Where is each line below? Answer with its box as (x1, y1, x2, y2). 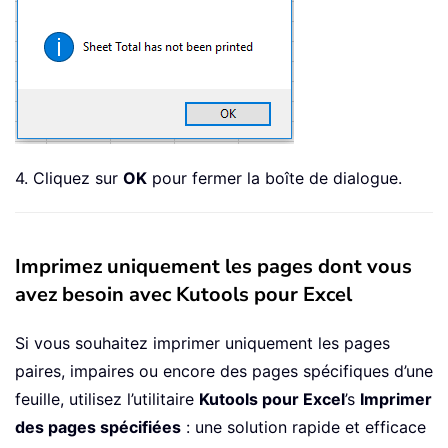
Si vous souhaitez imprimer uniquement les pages (15, 333, 390, 354)
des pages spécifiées (15, 417, 181, 438)
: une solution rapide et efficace (181, 417, 426, 438)
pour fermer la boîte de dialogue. (147, 168, 402, 189)
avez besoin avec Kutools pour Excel (15, 281, 352, 309)
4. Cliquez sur (15, 168, 123, 189)
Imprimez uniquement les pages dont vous (15, 253, 412, 281)
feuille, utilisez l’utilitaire (15, 389, 199, 410)
